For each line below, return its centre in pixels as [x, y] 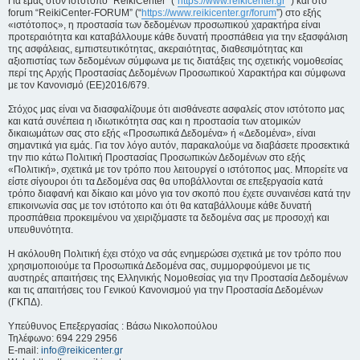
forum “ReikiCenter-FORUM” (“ [75, 13]
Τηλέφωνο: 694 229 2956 [63, 338]
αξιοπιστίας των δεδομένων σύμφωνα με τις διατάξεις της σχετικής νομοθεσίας [176, 61]
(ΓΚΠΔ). [25, 302]
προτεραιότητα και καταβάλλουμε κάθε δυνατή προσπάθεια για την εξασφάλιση [178, 37]
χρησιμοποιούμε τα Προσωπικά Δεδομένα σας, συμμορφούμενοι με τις [159, 266]
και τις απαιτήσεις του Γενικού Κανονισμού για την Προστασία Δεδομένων [166, 290]
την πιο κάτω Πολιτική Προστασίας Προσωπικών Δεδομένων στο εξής [157, 157]
